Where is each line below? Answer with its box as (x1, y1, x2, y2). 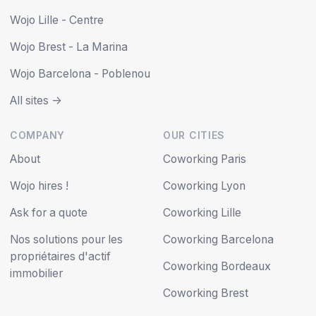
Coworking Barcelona (163, 233, 274, 247)
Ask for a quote (10, 206, 87, 220)
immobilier (10, 267, 63, 281)
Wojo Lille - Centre (10, 13, 104, 28)
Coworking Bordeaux (163, 260, 271, 274)
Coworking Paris (163, 152, 246, 166)
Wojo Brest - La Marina (10, 40, 128, 54)
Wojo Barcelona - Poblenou (10, 67, 150, 81)
